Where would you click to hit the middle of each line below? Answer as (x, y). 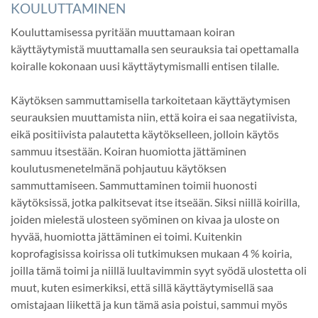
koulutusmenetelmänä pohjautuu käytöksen (119, 168)
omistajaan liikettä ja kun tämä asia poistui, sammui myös (149, 304)
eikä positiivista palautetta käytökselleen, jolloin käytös (145, 133)
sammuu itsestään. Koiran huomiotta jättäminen (128, 150)
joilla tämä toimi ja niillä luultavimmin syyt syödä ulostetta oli (159, 270)
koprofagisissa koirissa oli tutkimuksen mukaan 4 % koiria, (151, 253)
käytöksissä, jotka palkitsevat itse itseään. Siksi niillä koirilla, (155, 202)
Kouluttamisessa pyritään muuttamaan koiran (123, 31)
